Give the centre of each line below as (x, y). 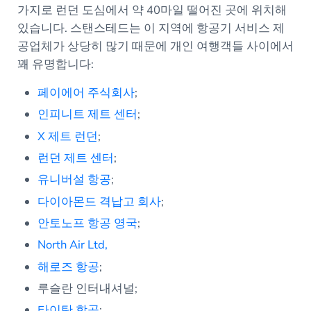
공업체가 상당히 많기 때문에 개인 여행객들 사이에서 (155, 46)
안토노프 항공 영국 (88, 223)
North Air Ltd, (73, 245)
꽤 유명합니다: (55, 64)
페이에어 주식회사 (86, 92)
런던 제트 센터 (76, 158)
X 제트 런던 (68, 136)
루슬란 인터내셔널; (89, 288)
